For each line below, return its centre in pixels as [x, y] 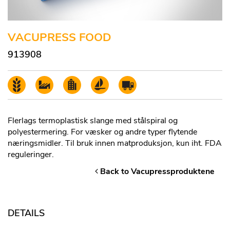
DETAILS [26, 213]
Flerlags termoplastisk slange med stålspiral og [93, 121]
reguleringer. [31, 155]
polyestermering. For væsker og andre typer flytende [102, 132]
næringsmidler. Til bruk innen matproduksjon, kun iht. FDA [115, 143]
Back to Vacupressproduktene [156, 172]
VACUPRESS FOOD [60, 38]
